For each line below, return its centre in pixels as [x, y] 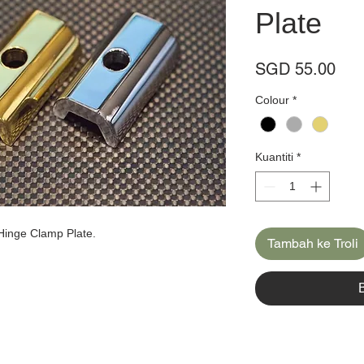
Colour [272, 100]
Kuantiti [274, 156]
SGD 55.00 [295, 69]
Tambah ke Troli [313, 243]
